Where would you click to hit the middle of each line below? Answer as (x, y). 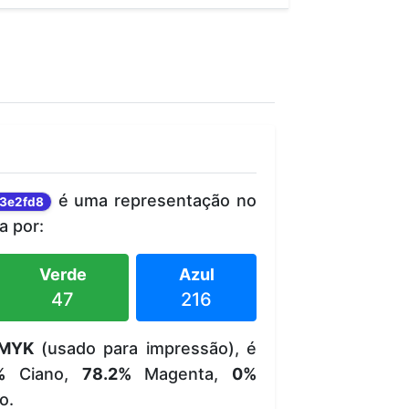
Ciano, (44, 373)
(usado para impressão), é (145, 348)
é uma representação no (154, 200)
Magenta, (182, 373)
